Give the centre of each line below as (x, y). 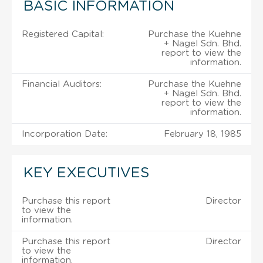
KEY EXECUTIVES (86, 173)
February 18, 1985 (203, 134)
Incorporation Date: (65, 134)
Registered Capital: (63, 34)
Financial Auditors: (62, 84)
